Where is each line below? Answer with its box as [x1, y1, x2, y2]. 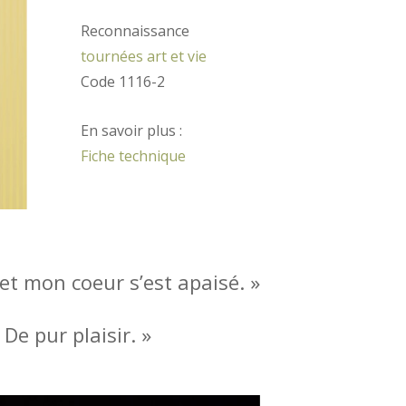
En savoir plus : [81, 121, 183, 141]
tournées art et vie [81, 46, 208, 67]
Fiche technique [81, 146, 187, 167]
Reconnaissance [81, 21, 190, 42]
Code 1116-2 [81, 72, 166, 92]
